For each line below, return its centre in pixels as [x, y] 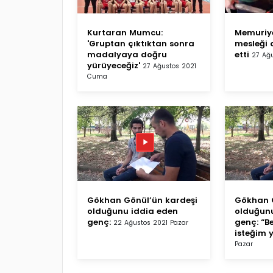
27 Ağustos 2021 [169, 66]
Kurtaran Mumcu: [125, 32]
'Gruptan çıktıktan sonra [141, 43]
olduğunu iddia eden [133, 211]
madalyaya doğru [127, 54]
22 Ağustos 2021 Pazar [151, 222]
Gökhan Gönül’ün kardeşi [142, 200]
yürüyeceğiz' [114, 65]
